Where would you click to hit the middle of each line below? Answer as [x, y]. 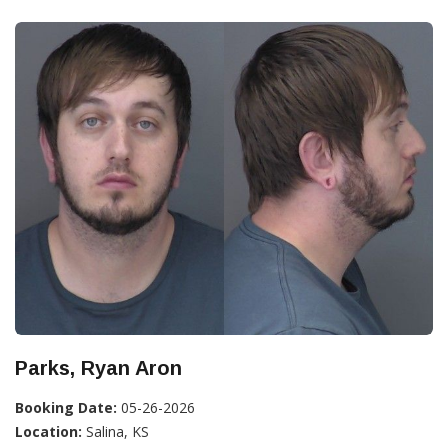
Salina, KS [115, 431]
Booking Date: [66, 407]
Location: [48, 431]
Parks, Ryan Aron [98, 368]
